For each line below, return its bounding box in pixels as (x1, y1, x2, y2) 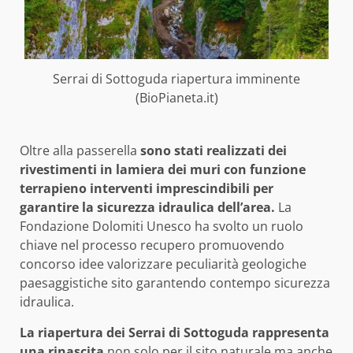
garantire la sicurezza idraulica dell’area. (20, 199, 275, 217)
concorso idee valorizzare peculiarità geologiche (20, 255, 307, 273)
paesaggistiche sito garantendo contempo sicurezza (20, 274, 330, 292)
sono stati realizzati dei (140, 142, 287, 160)
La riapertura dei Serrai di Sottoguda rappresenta (20, 324, 329, 342)
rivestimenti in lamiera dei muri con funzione (20, 161, 306, 179)
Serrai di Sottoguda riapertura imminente (53, 70, 300, 88)
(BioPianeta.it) (135, 89, 218, 107)
